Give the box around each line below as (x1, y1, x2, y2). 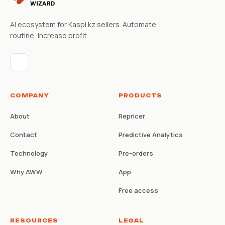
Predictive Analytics (119, 130, 183, 139)
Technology (10, 148, 48, 158)
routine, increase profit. (10, 30, 88, 40)
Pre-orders (119, 148, 153, 158)
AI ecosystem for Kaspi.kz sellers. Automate (10, 19, 156, 29)
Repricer (119, 111, 145, 121)
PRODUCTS (119, 92, 162, 98)
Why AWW (10, 167, 43, 176)
